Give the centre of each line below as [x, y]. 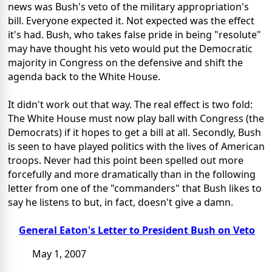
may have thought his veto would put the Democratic [130, 49]
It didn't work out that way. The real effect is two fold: [130, 105]
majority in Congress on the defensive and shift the [125, 63]
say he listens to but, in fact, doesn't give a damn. [121, 202]
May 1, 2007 [59, 254]
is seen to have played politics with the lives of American [136, 147]
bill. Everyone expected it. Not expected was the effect [131, 21]
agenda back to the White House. [84, 77]
